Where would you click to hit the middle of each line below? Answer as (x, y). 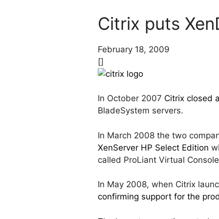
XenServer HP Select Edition (153, 147)
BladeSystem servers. (141, 111)
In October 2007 (131, 99)
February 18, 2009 (134, 49)
